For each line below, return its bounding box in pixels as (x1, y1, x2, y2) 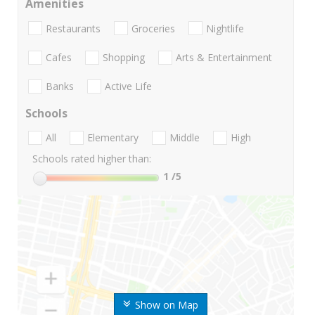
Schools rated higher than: (32, 152, 151, 166)
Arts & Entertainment (176, 50, 272, 64)
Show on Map (134, 298, 198, 312)
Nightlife (206, 21, 244, 35)
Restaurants (46, 21, 101, 35)
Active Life (105, 79, 152, 94)
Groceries (131, 21, 175, 35)
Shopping (103, 50, 145, 64)
